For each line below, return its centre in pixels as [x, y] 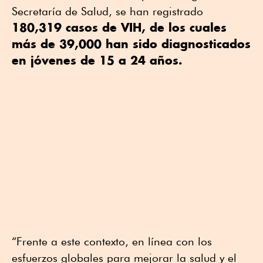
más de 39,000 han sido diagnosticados [131, 43]
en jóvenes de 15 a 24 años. [97, 60]
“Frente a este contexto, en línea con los [112, 241]
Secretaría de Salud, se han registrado [107, 11]
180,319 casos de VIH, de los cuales [119, 27]
